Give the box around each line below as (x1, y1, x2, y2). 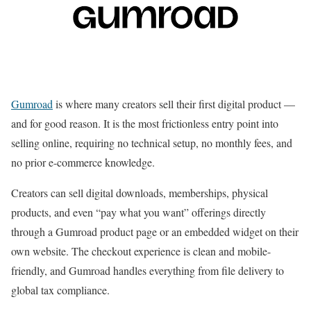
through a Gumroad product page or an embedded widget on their (11, 224, 299, 239)
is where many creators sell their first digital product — (53, 96, 295, 111)
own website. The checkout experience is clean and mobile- (11, 243, 271, 258)
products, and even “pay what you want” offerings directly (11, 204, 266, 219)
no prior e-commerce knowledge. (11, 154, 155, 169)
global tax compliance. (11, 282, 110, 297)
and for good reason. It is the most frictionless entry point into (11, 115, 278, 131)
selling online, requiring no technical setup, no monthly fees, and (11, 135, 292, 150)
